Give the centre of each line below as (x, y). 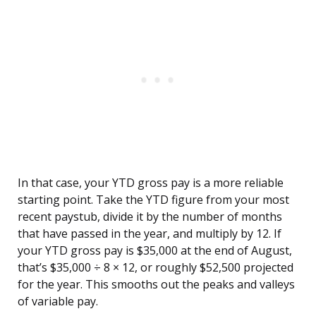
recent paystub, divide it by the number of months (150, 217)
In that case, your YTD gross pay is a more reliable (151, 183)
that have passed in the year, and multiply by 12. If (150, 234)
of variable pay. (58, 302)
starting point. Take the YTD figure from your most (153, 200)
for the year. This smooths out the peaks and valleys (156, 285)
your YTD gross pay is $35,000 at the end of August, (155, 251)
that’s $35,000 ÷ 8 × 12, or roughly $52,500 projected (156, 268)
